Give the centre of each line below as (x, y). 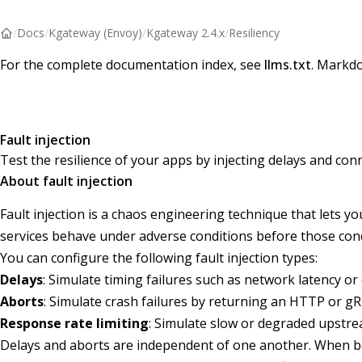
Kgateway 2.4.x (185, 33)
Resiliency (254, 33)
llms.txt (288, 65)
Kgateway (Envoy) (95, 33)
